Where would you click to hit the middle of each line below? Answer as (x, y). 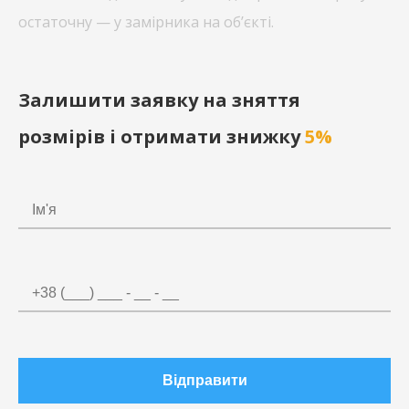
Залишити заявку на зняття (159, 100)
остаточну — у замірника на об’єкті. (146, 22)
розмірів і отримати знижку (162, 136)
